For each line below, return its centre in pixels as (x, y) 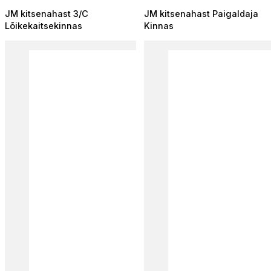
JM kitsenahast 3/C (47, 14)
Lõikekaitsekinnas (44, 26)
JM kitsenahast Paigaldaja (201, 14)
